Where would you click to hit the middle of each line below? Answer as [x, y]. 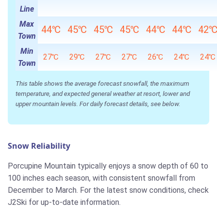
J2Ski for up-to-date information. [64, 202]
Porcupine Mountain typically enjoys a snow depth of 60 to [108, 166]
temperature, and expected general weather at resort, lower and [103, 94]
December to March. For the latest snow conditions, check [108, 190]
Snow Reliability [39, 146]
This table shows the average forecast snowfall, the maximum [102, 84]
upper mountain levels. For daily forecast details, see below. [98, 104]
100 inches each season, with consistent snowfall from [101, 178]
